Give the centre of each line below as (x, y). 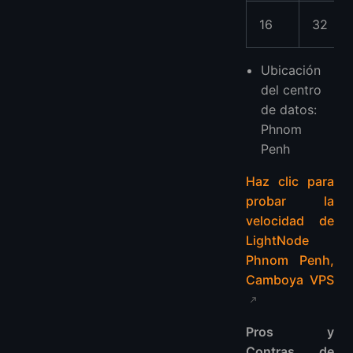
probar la (290, 201)
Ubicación (291, 70)
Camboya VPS (290, 279)
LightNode (277, 240)
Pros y (290, 331)
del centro (292, 89)
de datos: (289, 109)
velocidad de (290, 220)
